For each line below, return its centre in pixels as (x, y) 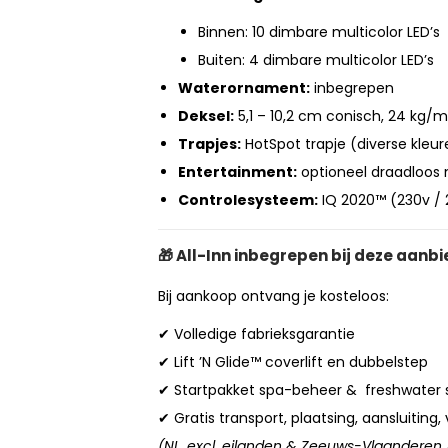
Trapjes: (209, 144)
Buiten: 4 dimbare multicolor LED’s (316, 60)
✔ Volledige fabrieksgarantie (256, 334)
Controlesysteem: (248, 200)
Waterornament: (244, 88)
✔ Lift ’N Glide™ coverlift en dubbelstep (293, 362)
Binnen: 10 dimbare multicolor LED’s (319, 32)
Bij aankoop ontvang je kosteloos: (273, 296)
